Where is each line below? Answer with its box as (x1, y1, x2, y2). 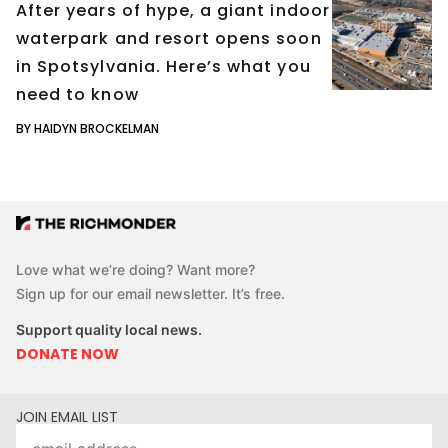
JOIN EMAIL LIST (16, 407, 118, 428)
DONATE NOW (16, 344, 119, 365)
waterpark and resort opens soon (16, 26, 322, 50)
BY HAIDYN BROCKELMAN (16, 119, 159, 137)
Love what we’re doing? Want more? (16, 261, 255, 279)
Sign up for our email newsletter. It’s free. (16, 285, 285, 303)
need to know (16, 82, 139, 106)
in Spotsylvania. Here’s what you (16, 54, 311, 78)
